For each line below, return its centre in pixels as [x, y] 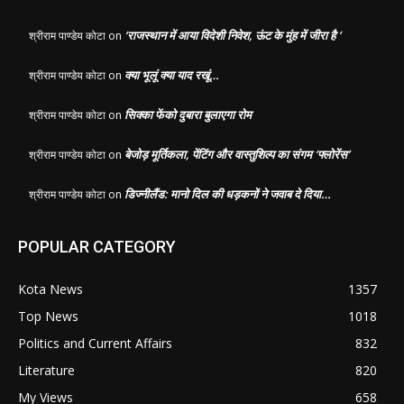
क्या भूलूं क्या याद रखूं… [172, 74]
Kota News [50, 289]
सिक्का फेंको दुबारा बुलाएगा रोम [188, 114]
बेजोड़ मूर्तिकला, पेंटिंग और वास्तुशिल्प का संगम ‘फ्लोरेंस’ [237, 154]
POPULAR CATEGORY [97, 246]
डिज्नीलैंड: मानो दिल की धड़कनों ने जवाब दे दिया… [228, 193]
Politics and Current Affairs [95, 343]
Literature [46, 370]
